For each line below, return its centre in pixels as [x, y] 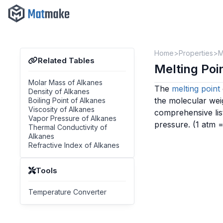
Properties [196, 53]
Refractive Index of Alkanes [74, 145]
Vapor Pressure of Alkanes [72, 118]
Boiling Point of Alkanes [67, 100]
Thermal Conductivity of [68, 127]
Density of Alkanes [59, 91]
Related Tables [66, 60]
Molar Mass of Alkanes [65, 82]
